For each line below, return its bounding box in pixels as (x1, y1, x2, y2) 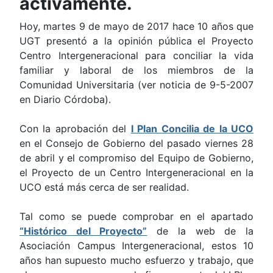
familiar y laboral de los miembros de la (19, 64, 253, 77)
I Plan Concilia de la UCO (130, 122, 254, 135)
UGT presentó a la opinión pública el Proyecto (19, 35, 253, 48)
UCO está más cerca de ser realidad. (19, 181, 189, 194)
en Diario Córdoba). (19, 93, 111, 106)
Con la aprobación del (19, 122, 131, 135)
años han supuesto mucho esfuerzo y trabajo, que (19, 254, 253, 267)
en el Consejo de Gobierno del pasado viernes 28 (19, 137, 253, 150)
